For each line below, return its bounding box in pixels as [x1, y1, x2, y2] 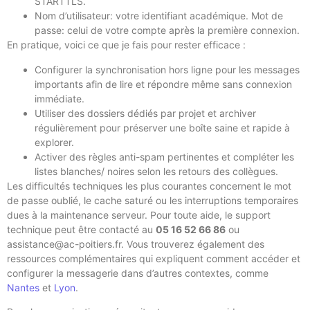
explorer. [35, 136, 74, 148]
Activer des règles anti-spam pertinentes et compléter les [35, 150, 294, 163]
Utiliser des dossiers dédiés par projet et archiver [35, 107, 256, 119]
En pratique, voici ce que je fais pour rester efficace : [7, 39, 246, 51]
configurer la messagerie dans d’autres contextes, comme [7, 266, 268, 279]
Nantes [7, 281, 39, 293]
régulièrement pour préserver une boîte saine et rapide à [35, 121, 290, 134]
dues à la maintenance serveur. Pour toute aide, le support [7, 208, 271, 221]
